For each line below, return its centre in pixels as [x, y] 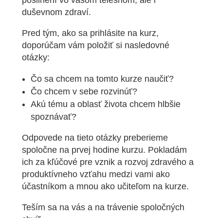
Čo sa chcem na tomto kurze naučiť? [102, 79]
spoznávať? [53, 117]
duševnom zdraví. [56, 12]
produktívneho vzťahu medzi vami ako [96, 174]
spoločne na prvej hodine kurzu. [85, 150]
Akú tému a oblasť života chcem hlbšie [105, 104]
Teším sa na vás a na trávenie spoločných [103, 207]
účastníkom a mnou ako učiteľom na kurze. [105, 186]
